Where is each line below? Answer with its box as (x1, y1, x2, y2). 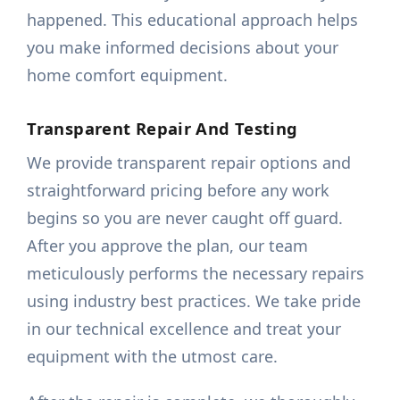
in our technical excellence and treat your (27, 318, 342, 340)
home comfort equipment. (27, 64, 229, 87)
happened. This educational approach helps (27, 9, 359, 31)
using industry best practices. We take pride (27, 290, 362, 312)
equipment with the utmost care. (27, 346, 279, 368)
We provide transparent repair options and (27, 152, 352, 174)
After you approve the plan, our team (27, 235, 309, 257)
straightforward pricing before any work (27, 179, 330, 202)
